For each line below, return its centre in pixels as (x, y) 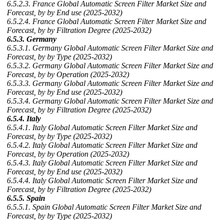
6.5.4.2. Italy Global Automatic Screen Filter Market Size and (102, 145)
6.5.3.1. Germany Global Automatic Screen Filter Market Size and (110, 48)
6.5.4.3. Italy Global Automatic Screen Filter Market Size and (102, 163)
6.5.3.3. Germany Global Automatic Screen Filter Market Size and (110, 83)
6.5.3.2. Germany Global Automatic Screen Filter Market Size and (110, 66)
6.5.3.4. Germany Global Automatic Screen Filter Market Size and (110, 101)
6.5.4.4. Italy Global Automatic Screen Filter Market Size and (102, 180)
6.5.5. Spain (26, 198)
